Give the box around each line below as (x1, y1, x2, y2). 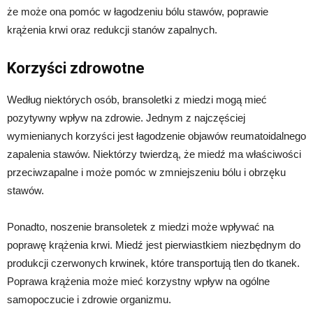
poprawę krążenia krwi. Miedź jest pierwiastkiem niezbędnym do (7, 239, 300, 252)
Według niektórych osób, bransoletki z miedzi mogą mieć (7, 94, 267, 106)
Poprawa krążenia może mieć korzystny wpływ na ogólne (7, 275, 270, 288)
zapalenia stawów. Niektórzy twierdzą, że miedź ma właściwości (7, 148, 301, 161)
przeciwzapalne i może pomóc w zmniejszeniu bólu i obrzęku (7, 166, 286, 179)
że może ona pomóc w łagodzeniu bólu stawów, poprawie (7, 6, 268, 18)
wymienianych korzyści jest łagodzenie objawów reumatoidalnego (7, 130, 306, 143)
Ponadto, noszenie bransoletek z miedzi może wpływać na (7, 221, 274, 233)
